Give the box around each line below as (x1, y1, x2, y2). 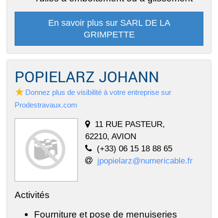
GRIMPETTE (83, 29, 135, 39)
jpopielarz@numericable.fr (97, 155, 193, 165)
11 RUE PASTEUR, (95, 119, 165, 129)
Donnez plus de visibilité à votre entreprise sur (25, 88, 171, 96)
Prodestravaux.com (15, 100, 77, 109)
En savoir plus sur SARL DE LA (48, 18, 170, 28)
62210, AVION (85, 131, 136, 141)
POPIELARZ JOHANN (15, 66, 159, 86)
